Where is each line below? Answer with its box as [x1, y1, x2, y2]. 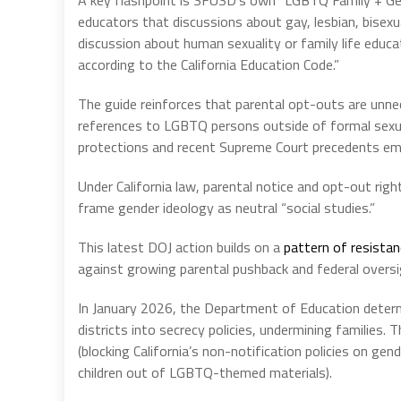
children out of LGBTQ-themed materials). [78, 361, 332, 383]
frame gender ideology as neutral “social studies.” [78, 196, 375, 218]
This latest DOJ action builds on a [78, 235, 284, 258]
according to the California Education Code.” [78, 53, 339, 75]
